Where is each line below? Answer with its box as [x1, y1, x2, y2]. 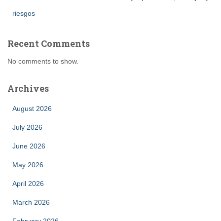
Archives [7, 82, 49, 94]
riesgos [12, 9, 35, 17]
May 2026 [12, 161, 43, 169]
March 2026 [12, 198, 50, 206]
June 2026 [12, 142, 45, 150]
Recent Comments [7, 37, 90, 49]
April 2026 [12, 180, 44, 187]
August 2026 [12, 105, 52, 112]
